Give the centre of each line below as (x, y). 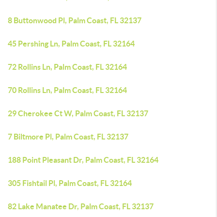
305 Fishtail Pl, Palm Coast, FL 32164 (70, 183)
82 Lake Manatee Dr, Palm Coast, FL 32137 (81, 206)
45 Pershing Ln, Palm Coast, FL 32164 (71, 44)
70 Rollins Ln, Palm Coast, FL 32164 (67, 90)
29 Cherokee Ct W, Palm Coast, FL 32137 (78, 113)
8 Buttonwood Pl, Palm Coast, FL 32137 (75, 20)
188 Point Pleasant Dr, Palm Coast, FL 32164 (83, 160)
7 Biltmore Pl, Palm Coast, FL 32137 (68, 137)
